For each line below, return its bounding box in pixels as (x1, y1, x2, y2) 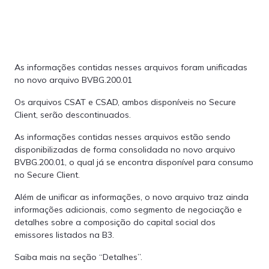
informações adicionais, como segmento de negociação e (14, 204, 242, 215)
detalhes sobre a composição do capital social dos (14, 217, 216, 228)
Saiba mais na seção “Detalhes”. (14, 252, 142, 262)
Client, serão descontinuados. (14, 109, 131, 120)
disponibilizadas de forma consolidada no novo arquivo (14, 144, 235, 155)
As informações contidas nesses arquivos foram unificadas (14, 62, 247, 73)
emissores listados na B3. (14, 229, 114, 240)
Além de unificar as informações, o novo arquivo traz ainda (14, 192, 249, 202)
